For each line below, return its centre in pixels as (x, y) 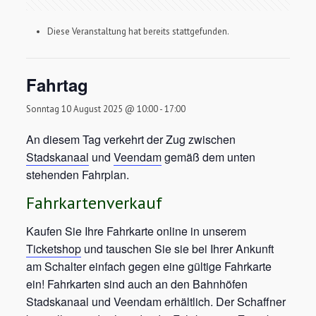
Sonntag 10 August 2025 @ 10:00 (92, 109)
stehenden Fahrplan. (78, 175)
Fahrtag (57, 85)
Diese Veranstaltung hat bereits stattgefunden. (139, 31)
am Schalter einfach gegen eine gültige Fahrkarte (149, 266)
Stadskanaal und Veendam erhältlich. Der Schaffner (156, 302)
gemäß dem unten (209, 157)
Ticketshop (54, 249)
